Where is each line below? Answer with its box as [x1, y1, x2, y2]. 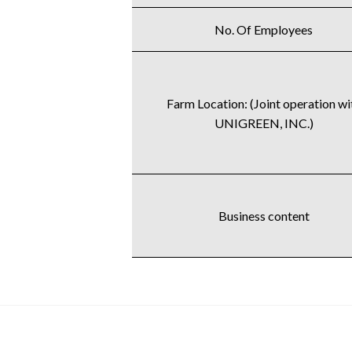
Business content [218, 208, 310, 223]
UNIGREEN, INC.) [214, 115, 313, 130]
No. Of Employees [214, 22, 313, 37]
